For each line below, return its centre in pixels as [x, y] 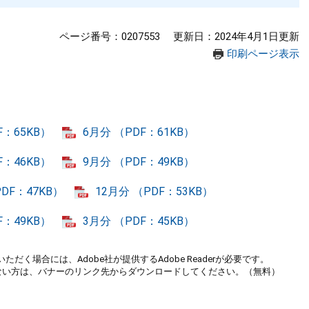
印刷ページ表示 [263, 54]
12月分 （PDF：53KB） [154, 191]
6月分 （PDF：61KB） [139, 132]
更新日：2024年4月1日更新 [236, 37]
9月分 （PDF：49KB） [139, 162]
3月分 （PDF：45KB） [139, 221]
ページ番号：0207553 [110, 37]
